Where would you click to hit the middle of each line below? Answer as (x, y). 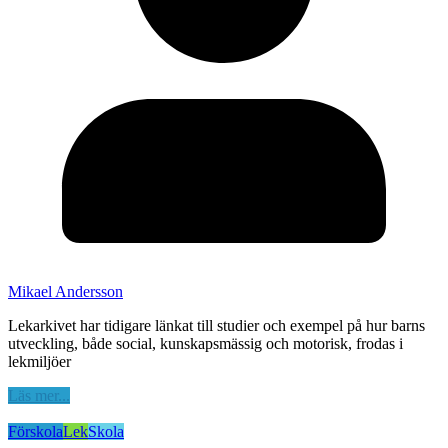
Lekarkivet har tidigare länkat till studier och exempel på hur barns (216, 326)
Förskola (35, 432)
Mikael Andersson (65, 292)
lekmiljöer (39, 362)
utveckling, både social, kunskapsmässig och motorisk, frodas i (205, 344)
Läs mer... (39, 396)
